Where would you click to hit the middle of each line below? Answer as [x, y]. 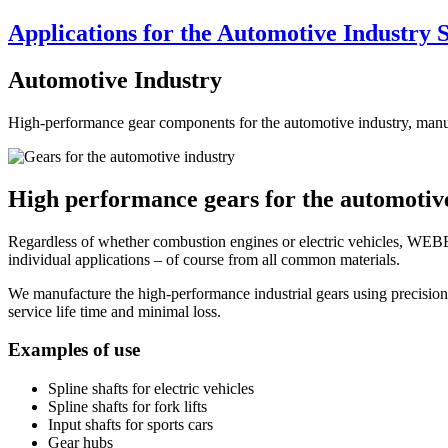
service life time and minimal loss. [114, 311]
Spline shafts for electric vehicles [151, 388]
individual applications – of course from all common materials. [204, 259]
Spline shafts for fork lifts [127, 406]
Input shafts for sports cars [130, 424]
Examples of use [74, 350]
